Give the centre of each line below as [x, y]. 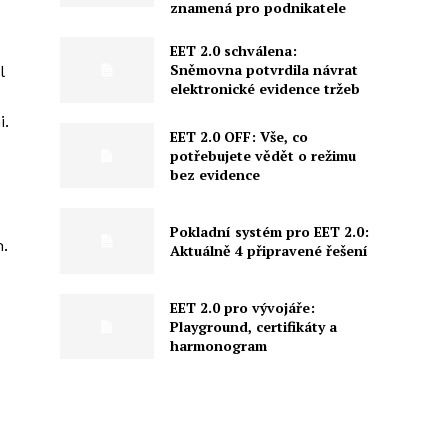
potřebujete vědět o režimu [262, 155]
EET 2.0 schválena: [233, 51]
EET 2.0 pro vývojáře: [242, 307]
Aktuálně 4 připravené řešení [268, 250]
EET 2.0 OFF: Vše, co [238, 136]
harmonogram [218, 345]
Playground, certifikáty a [253, 326]
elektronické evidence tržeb [264, 89]
